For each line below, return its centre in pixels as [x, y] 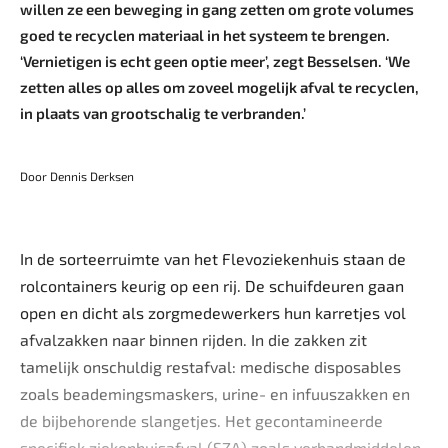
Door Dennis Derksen [77, 176]
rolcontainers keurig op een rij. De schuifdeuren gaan [212, 285]
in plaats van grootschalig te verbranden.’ [163, 113]
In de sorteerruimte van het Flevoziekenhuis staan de [213, 258]
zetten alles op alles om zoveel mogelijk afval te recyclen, [219, 87]
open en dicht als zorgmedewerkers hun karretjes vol [213, 312]
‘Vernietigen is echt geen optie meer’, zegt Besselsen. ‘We [215, 61]
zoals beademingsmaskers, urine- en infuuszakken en [215, 393]
